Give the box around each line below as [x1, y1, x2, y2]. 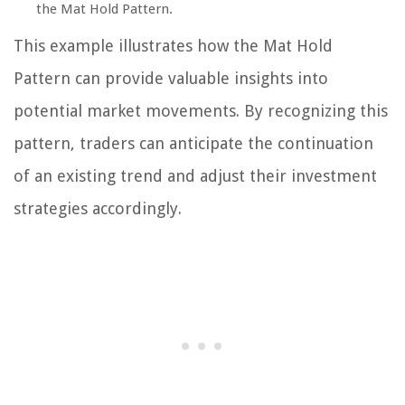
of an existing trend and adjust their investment [14, 166, 377, 186]
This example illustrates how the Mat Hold [14, 36, 333, 56]
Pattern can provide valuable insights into [14, 69, 328, 89]
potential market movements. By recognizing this [14, 101, 388, 121]
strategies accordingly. [14, 199, 182, 219]
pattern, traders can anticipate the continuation [14, 134, 373, 154]
